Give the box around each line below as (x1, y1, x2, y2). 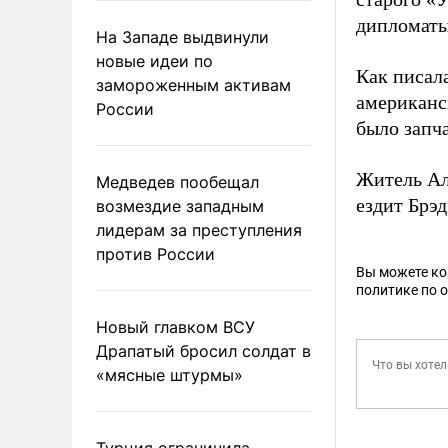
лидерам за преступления (96, 219, 302, 240)
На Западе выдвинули (96, 26, 269, 47)
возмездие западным (96, 195, 264, 216)
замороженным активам (96, 74, 291, 95)
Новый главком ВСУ (96, 316, 255, 337)
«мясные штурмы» (96, 364, 243, 385)
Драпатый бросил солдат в (96, 340, 311, 361)
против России (96, 243, 215, 264)
